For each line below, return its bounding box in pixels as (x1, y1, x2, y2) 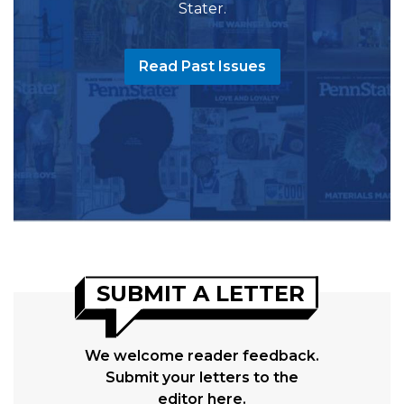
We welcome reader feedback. (85, 347, 319, 365)
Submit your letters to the (106, 369, 298, 387)
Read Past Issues (138, 58, 266, 76)
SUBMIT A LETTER (96, 280, 305, 307)
